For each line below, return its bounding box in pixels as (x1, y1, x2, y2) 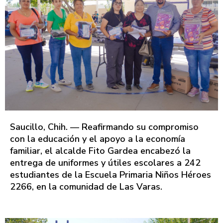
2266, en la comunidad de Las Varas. (10, 181, 162, 193)
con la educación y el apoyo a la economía (10, 133, 185, 145)
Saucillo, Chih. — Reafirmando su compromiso (10, 121, 199, 133)
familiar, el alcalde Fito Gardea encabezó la (10, 145, 191, 157)
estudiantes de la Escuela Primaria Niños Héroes (10, 169, 211, 181)
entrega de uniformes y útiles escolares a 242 (10, 157, 201, 169)
